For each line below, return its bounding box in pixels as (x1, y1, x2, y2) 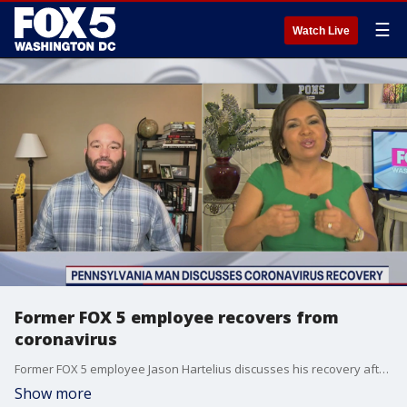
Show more (15, 383, 92, 403)
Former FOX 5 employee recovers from (15, 306, 339, 328)
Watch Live (293, 25, 350, 37)
